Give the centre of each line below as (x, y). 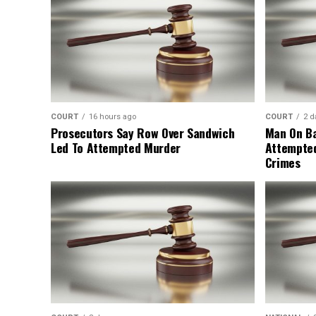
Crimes (282, 163)
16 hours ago (113, 117)
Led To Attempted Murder (116, 148)
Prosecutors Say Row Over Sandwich (143, 133)
